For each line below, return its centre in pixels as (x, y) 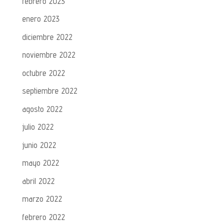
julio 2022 (38, 127)
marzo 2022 (42, 199)
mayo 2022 (40, 163)
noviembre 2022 (49, 55)
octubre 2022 (43, 73)
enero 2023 (41, 19)
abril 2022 (38, 181)
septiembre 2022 (50, 91)
